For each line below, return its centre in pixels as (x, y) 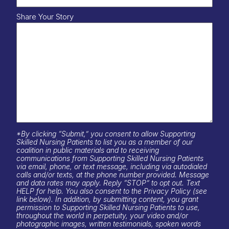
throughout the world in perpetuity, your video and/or (102, 215)
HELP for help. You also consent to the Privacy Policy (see (112, 191)
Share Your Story (45, 16)
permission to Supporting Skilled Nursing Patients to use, (108, 207)
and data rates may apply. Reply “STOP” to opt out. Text (108, 182)
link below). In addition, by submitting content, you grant (107, 199)
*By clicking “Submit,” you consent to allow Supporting (106, 133)
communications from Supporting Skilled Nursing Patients (110, 158)
